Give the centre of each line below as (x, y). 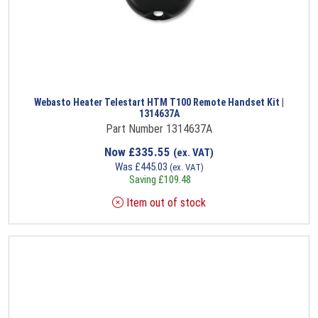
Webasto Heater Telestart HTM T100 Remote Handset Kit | (159, 102)
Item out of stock (165, 202)
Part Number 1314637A (159, 128)
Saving (143, 179)
